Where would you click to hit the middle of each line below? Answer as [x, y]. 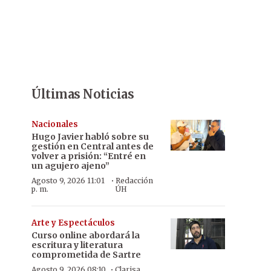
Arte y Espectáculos [73, 223]
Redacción [134, 181]
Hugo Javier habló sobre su [90, 137]
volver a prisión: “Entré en [89, 156]
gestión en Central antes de [93, 146]
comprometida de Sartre [86, 255]
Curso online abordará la [86, 235]
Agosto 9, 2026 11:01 [68, 181]
